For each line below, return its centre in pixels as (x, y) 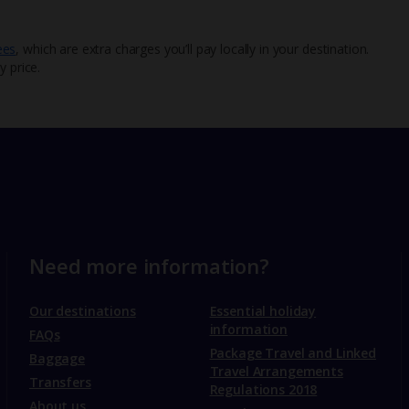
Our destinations (83, 311)
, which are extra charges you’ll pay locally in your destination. (193, 48)
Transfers (60, 383)
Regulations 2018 (263, 390)
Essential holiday (263, 311)
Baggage (58, 359)
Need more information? (149, 266)
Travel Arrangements (276, 372)
